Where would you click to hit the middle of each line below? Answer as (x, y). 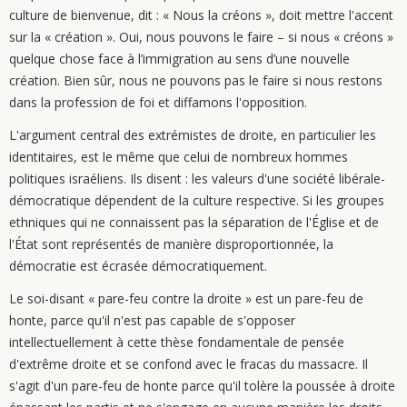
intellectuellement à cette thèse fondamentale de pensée (177, 342)
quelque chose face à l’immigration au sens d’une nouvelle (179, 59)
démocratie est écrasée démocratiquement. (138, 266)
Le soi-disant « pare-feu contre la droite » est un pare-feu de (186, 298)
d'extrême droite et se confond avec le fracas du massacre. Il (189, 364)
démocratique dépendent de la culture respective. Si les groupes (197, 200)
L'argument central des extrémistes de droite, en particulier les (193, 135)
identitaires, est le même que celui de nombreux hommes (179, 157)
